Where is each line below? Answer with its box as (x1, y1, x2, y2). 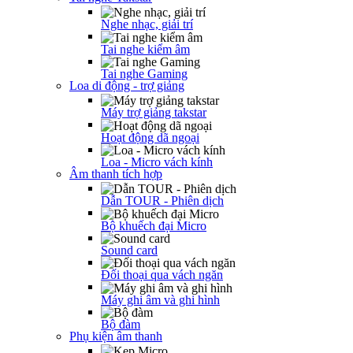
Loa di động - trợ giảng (69, 78, 184, 92)
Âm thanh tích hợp (69, 166, 162, 180)
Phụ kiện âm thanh (69, 329, 162, 343)
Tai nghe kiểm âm (101, 42, 190, 56)
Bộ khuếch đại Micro (101, 218, 206, 232)
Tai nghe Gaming (101, 66, 188, 80)
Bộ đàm (101, 317, 140, 331)
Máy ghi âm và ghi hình (101, 292, 220, 307)
